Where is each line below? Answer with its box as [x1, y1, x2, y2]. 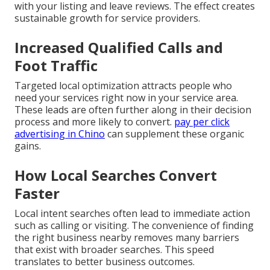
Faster [14, 183, 60, 204]
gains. [14, 139, 41, 153]
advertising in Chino [14, 127, 105, 141]
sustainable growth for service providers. [14, 11, 200, 25]
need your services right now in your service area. [14, 91, 238, 105]
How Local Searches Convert [14, 165, 217, 186]
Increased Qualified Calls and [14, 37, 223, 58]
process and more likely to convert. [14, 115, 174, 129]
